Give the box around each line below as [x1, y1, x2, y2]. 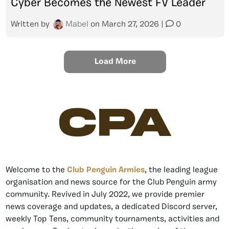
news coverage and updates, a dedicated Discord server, [6, 203, 217, 211]
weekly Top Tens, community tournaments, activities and [6, 215, 219, 223]
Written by [11, 20, 52, 29]
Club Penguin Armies [67, 166, 145, 174]
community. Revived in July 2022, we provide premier [6, 191, 204, 199]
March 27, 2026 [102, 20, 159, 29]
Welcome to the [6, 166, 67, 174]
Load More [94, 58, 136, 66]
